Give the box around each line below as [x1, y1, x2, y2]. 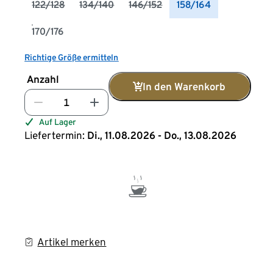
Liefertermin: [24, 129, 85, 141]
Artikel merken [37, 236, 107, 248]
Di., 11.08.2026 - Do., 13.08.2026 [87, 129, 237, 141]
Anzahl [27, 73, 60, 85]
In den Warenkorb [143, 80, 226, 93]
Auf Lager [39, 117, 77, 127]
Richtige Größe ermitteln [24, 52, 119, 62]
